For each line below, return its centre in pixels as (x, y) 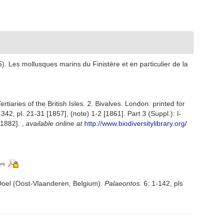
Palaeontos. (123, 183)
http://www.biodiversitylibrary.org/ (136, 123)
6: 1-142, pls (162, 183)
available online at (54, 123)
